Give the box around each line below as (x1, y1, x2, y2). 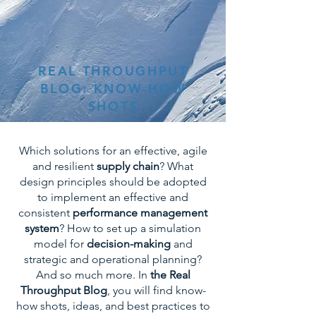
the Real (150, 268, 190, 281)
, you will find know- (107, 284, 206, 297)
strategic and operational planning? (24, 253, 202, 266)
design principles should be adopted (19, 175, 207, 188)
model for (33, 237, 87, 250)
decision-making (86, 237, 171, 250)
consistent (18, 206, 73, 219)
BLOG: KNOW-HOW (39, 80, 187, 97)
